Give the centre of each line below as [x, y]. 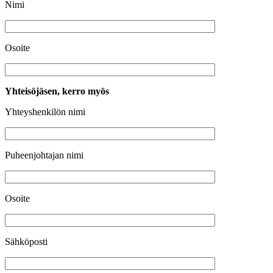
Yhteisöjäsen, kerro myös [57, 91]
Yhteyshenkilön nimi [45, 112]
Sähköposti [26, 242]
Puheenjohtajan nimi [44, 155]
